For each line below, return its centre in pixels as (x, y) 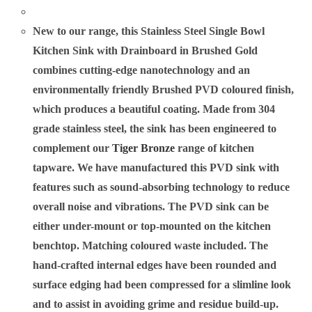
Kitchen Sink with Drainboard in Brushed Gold (146, 51)
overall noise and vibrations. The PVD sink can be (151, 207)
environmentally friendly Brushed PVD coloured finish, (164, 90)
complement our (73, 148)
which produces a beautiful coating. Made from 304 (154, 109)
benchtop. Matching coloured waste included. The (151, 246)
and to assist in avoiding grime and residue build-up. (156, 304)
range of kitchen (215, 148)
